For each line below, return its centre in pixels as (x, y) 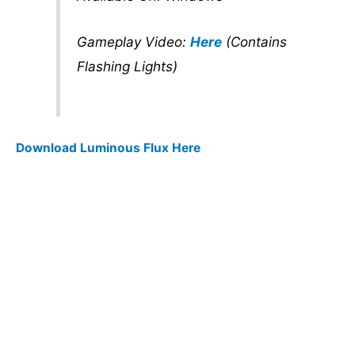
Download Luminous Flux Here (108, 147)
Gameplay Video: (133, 42)
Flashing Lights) (127, 67)
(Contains (254, 42)
